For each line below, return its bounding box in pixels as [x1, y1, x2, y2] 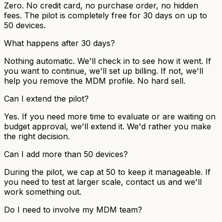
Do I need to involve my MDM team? [4, 204, 142, 215]
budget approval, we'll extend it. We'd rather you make [4, 121, 211, 131]
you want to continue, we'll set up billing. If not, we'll [4, 65, 203, 76]
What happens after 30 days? [4, 38, 115, 48]
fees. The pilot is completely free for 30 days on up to [4, 10, 207, 20]
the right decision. [4, 131, 70, 141]
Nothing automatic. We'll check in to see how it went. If [4, 55, 211, 66]
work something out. [4, 186, 81, 197]
